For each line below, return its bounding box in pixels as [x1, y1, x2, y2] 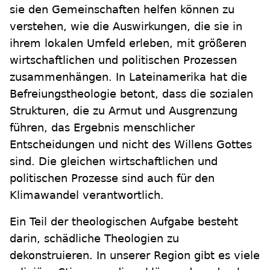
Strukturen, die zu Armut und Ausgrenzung [10, 104, 237, 118]
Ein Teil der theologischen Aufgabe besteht [10, 215, 238, 228]
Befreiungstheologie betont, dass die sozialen [10, 87, 253, 101]
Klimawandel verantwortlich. [10, 189, 164, 202]
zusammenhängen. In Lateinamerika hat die [10, 71, 247, 84]
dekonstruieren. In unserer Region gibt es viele [10, 249, 260, 262]
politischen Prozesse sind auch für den [10, 172, 215, 185]
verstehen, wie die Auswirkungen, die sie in [10, 20, 242, 33]
